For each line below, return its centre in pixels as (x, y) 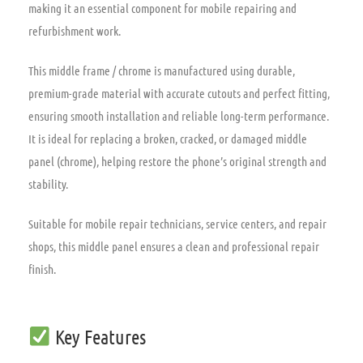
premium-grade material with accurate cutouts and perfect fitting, (179, 93)
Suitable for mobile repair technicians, (116, 224)
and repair (301, 224)
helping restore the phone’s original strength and (213, 161)
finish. (42, 269)
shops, (42, 247)
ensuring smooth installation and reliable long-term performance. (179, 115)
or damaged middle (262, 138)
